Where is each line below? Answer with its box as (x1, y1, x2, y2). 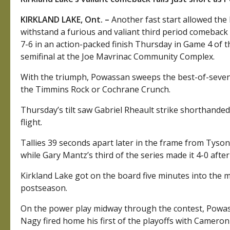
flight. (21, 117, 43, 128)
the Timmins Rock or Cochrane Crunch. (21, 84, 171, 95)
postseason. (21, 182, 68, 194)
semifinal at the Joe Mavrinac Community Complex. (21, 51, 215, 63)
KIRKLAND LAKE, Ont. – (21, 14, 110, 26)
